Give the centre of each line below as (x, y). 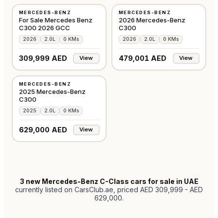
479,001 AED (142, 58)
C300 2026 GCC (44, 27)
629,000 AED (43, 129)
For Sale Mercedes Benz (55, 20)
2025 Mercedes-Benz (52, 91)
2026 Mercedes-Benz (152, 20)
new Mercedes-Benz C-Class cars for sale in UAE (112, 181)
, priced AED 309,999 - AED (158, 190)
